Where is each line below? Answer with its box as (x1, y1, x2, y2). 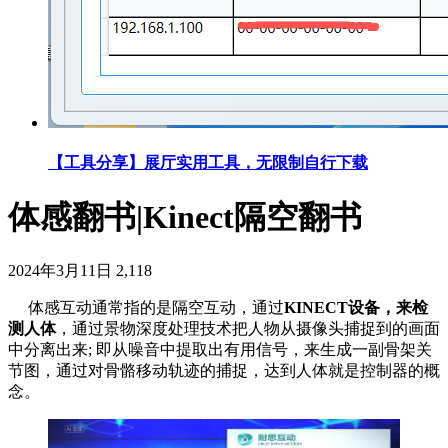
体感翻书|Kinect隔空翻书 (8, 198, 362, 235)
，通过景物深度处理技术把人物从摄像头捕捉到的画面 (56, 320, 440, 338)
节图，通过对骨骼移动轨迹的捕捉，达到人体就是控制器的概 (8, 362, 440, 380)
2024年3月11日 (8, 262, 112, 280)
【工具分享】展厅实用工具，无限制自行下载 (48, 154, 368, 172)
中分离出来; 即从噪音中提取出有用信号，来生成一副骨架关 (8, 341, 432, 359)
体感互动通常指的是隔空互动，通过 (8, 299, 284, 317)
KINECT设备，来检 (284, 299, 428, 317)
